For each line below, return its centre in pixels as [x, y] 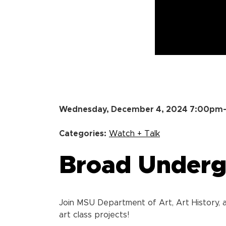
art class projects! [94, 215]
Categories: [83, 133]
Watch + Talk [134, 133]
